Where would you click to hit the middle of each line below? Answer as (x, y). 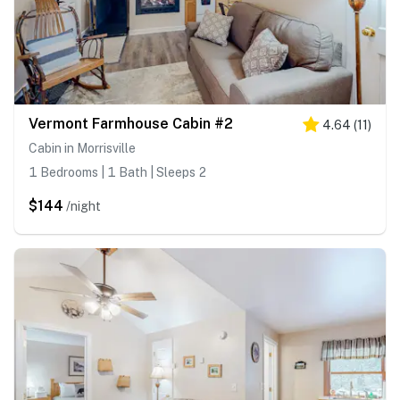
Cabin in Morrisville (82, 149)
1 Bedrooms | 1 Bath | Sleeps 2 (117, 173)
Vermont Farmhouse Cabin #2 (131, 124)
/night (83, 207)
